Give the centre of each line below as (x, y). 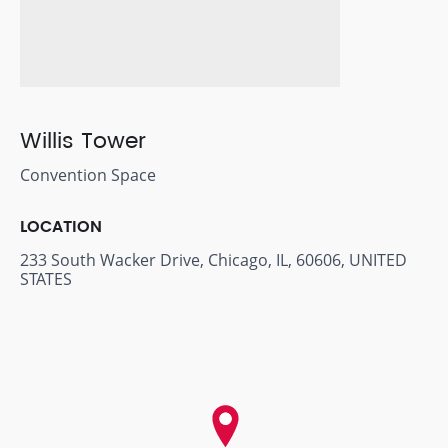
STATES (46, 279)
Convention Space (88, 175)
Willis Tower (83, 141)
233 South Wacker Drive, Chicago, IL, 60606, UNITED (213, 260)
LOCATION (61, 227)
